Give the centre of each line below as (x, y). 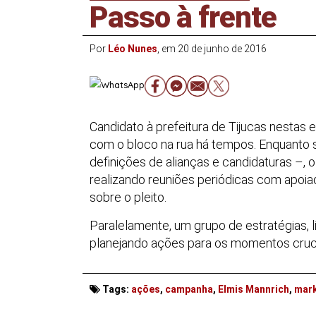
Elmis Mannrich (254, 290)
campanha (189, 290)
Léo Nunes (133, 48)
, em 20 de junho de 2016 (212, 48)
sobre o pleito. (128, 197)
